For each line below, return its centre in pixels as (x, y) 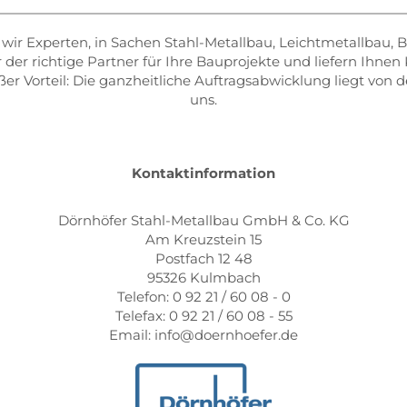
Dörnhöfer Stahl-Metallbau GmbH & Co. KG (203, 220)
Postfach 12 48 (203, 258)
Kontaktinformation (203, 173)
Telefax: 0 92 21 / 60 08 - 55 (203, 316)
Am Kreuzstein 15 (203, 239)
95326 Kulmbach (203, 278)
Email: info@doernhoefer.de (203, 335)
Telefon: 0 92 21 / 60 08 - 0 (203, 297)
